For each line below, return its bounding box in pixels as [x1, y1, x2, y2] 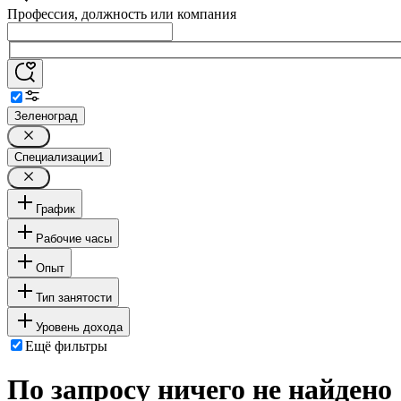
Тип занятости [36, 290, 112, 304]
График [36, 201, 75, 216]
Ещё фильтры [25, 337, 107, 354]
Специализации [14, 149, 98, 164]
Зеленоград [14, 108, 78, 123]
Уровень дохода [36, 320, 123, 334]
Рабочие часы [36, 231, 112, 245]
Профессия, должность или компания [7, 6, 236, 21]
